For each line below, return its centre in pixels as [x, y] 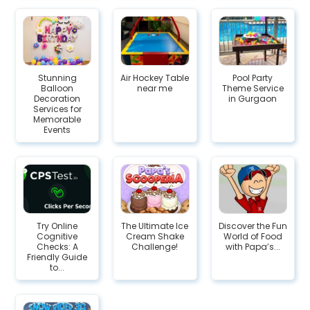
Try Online [57, 226]
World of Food [253, 236]
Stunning [57, 77]
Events [57, 129]
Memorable [57, 119]
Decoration [57, 98]
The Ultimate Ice [155, 226]
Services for [57, 109]
